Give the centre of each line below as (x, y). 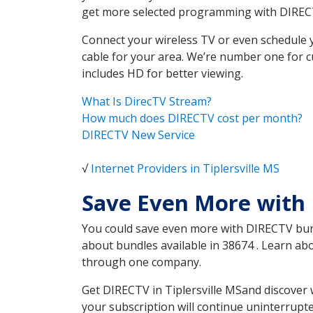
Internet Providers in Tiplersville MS (185, 169)
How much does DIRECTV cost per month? (192, 118)
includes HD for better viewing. (162, 74)
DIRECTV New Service (138, 135)
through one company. (141, 262)
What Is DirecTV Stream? (147, 102)
